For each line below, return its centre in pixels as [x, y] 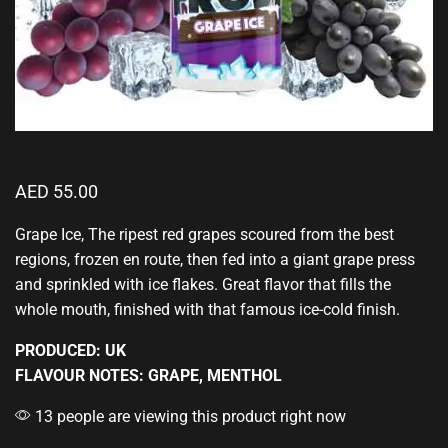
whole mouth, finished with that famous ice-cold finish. [207, 309]
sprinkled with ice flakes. [132, 284]
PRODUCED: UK [70, 350]
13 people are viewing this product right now [188, 416]
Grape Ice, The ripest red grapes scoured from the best [204, 234]
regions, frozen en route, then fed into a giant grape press [215, 259]
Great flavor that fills [293, 284]
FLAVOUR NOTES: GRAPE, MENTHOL [148, 375]
